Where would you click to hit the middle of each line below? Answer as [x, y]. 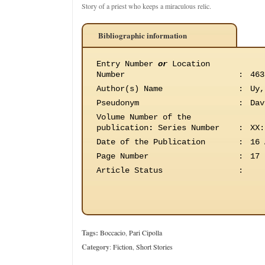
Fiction [123, 247]
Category [96, 247]
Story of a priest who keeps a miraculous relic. [146, 6]
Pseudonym [118, 103]
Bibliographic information [143, 35]
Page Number [122, 156]
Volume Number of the [144, 117]
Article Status [130, 170]
